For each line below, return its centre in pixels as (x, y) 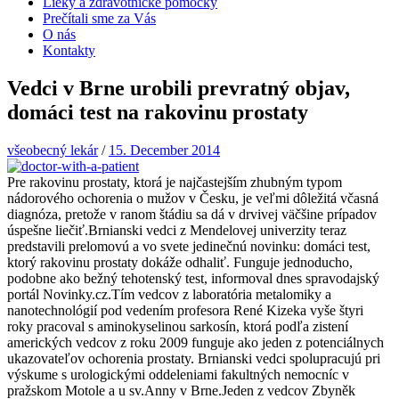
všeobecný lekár (53, 150)
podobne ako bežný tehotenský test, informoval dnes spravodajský (193, 278)
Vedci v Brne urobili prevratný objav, (179, 88)
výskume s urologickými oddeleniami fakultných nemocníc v (178, 374)
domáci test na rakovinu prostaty (158, 112)
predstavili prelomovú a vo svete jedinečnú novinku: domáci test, (189, 246)
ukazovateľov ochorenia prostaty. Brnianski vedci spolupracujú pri (194, 358)
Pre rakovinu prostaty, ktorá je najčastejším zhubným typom (175, 182)
